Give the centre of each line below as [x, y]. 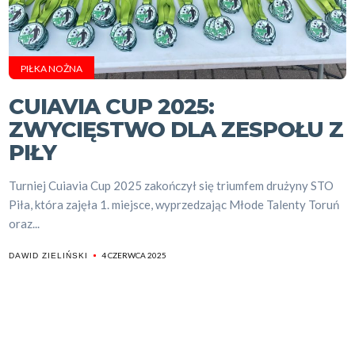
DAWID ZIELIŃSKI [49, 256]
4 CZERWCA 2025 [134, 255]
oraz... [25, 223]
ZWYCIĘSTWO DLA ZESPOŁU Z [176, 130]
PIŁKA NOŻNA [52, 69]
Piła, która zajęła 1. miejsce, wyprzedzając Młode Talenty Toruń [174, 204]
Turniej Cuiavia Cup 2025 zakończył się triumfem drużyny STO [172, 185]
